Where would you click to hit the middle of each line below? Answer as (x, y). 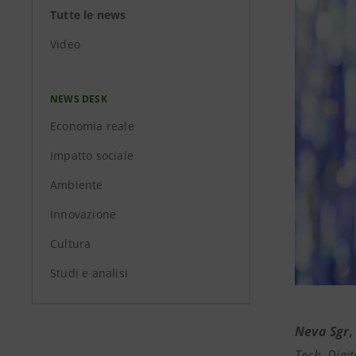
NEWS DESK (79, 99)
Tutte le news (88, 15)
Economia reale (92, 126)
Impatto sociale (92, 155)
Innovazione (83, 214)
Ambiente (77, 185)
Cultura (71, 244)
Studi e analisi (89, 273)
